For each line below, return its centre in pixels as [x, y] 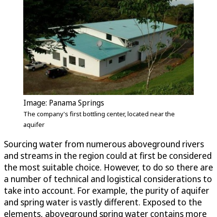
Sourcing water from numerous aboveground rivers [104, 144]
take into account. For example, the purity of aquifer [107, 190]
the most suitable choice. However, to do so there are [108, 167]
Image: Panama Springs [64, 102]
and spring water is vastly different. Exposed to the [103, 202]
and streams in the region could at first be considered [108, 155]
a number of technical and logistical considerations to [108, 178]
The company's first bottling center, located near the [99, 114]
